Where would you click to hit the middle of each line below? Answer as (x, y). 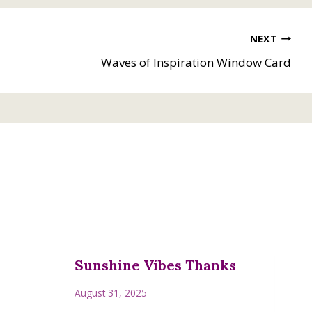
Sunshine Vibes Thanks (156, 265)
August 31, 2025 (111, 292)
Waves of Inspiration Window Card (196, 63)
